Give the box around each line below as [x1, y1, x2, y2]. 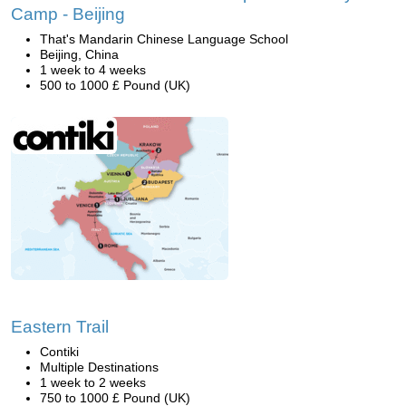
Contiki [40, 344, 79, 359]
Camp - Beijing [11, 5, 125, 24]
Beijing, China [40, 47, 119, 62]
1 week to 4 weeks [40, 63, 146, 77]
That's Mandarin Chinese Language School [40, 32, 288, 46]
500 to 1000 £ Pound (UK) [40, 78, 190, 92]
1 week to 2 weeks [40, 375, 146, 390]
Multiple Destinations [40, 360, 159, 374]
